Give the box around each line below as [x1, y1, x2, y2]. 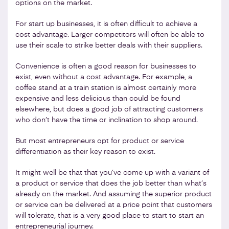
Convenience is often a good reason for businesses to [15, 62, 196, 70]
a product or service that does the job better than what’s [15, 179, 207, 187]
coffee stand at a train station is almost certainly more [15, 84, 196, 91]
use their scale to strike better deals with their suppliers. [15, 41, 202, 49]
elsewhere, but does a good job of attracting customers [15, 105, 203, 113]
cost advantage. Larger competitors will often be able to [15, 31, 204, 38]
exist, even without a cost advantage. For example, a [15, 73, 192, 81]
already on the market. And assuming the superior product [15, 190, 212, 198]
